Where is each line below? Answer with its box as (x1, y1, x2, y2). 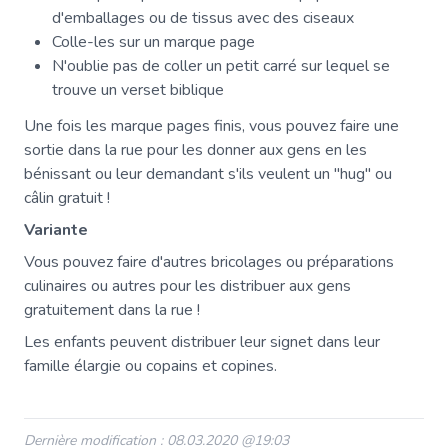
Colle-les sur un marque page (52, 31, 255, 53)
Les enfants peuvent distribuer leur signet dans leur (24, 331, 380, 353)
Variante (24, 219, 88, 241)
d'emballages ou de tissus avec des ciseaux (52, 7, 354, 29)
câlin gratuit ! (24, 187, 110, 209)
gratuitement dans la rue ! (24, 299, 200, 321)
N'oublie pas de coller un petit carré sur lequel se (52, 55, 390, 77)
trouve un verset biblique (52, 79, 224, 101)
